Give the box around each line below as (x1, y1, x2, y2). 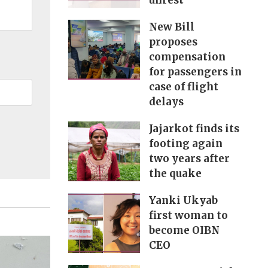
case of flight (148, 80, 218, 94)
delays (148, 95, 184, 109)
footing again (148, 137, 223, 151)
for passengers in (148, 65, 242, 79)
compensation (148, 50, 226, 64)
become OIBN (148, 224, 220, 237)
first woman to (148, 209, 228, 223)
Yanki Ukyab (148, 194, 218, 208)
